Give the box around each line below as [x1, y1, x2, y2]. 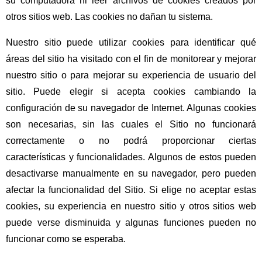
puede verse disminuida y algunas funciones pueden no [6, 218, 256, 228]
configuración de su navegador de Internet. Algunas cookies [6, 103, 256, 113]
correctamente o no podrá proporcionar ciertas [6, 136, 256, 146]
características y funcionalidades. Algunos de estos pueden [6, 152, 256, 163]
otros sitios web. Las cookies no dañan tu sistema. [6, 12, 213, 22]
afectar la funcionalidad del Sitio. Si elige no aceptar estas [6, 185, 256, 195]
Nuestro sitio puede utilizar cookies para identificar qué [6, 37, 256, 48]
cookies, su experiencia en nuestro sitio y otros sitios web [6, 201, 256, 212]
